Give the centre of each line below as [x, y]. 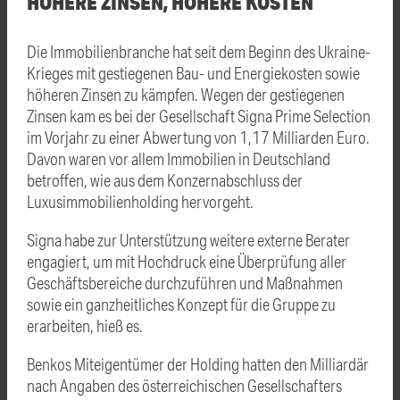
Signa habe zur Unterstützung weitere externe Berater [188, 239]
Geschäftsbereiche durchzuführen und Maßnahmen [185, 282]
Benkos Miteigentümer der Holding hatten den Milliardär [198, 363]
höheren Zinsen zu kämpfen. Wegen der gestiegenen [186, 94]
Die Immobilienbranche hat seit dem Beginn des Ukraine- [199, 51]
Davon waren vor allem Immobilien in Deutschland [179, 158]
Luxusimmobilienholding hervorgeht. [140, 201]
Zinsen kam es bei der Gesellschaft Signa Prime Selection [199, 115]
